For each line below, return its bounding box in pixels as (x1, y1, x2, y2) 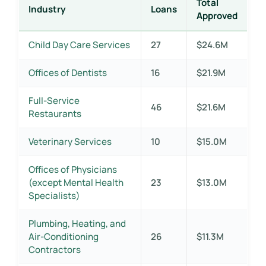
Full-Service (28, 94, 80, 107)
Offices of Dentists (28, 66, 107, 79)
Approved (196, 9, 237, 22)
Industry (28, 2, 66, 15)
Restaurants (28, 107, 81, 120)
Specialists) (28, 189, 80, 202)
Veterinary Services (28, 135, 112, 148)
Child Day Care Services (28, 38, 130, 51)
